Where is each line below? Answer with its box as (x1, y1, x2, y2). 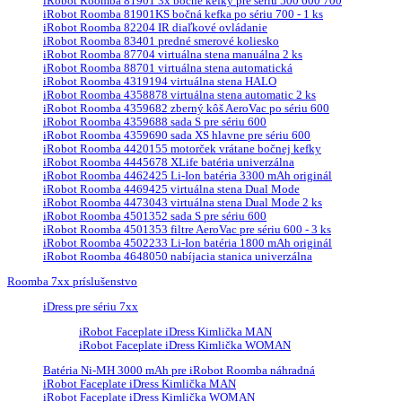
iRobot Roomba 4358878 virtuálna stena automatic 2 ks (43, 89, 316, 102)
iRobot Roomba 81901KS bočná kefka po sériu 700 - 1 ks (43, 8, 323, 22)
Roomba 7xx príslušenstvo (7, 275, 137, 289)
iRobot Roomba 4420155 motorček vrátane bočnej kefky (43, 143, 321, 156)
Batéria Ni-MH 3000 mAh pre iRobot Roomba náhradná (43, 363, 315, 377)
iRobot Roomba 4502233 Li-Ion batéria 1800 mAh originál (43, 237, 332, 250)
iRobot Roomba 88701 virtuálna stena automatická (43, 62, 293, 75)
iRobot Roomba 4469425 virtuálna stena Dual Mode (43, 183, 300, 197)
